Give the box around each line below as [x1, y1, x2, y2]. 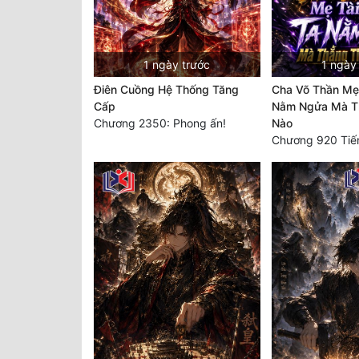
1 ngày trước [143, 58, 211, 72]
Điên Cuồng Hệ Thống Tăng [94, 83, 239, 97]
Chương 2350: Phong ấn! [94, 116, 226, 131]
